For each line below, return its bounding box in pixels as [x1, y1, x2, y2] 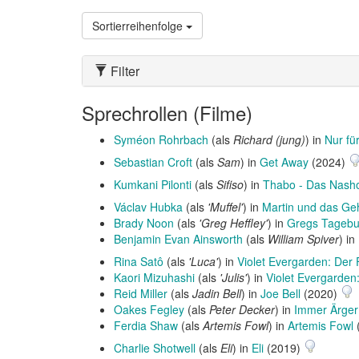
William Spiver [268, 231, 339, 247]
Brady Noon [114, 215, 174, 231]
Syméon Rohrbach [114, 131, 208, 147]
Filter [107, 62, 139, 80]
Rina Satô [114, 253, 163, 269]
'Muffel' [208, 199, 243, 215]
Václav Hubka [114, 199, 183, 215]
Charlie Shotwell [114, 340, 196, 356]
